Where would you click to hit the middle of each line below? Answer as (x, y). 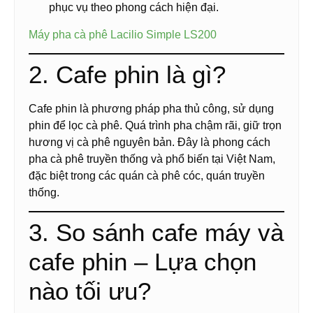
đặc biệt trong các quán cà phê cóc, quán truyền (147, 176)
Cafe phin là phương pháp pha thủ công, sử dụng (151, 109)
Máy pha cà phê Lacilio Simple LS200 (123, 34)
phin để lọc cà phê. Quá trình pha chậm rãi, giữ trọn (155, 126)
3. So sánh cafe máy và (156, 233)
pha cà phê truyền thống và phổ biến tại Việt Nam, (152, 159)
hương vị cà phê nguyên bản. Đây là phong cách (150, 143)
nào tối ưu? (90, 291)
